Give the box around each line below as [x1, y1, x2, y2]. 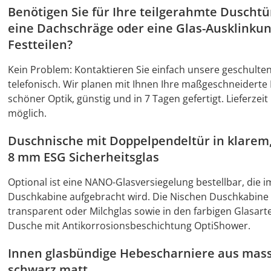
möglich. [8, 106, 47, 120]
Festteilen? [8, 36, 73, 53]
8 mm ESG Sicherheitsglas [8, 149, 159, 165]
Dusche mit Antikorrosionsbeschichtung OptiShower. [8, 219, 250, 232]
